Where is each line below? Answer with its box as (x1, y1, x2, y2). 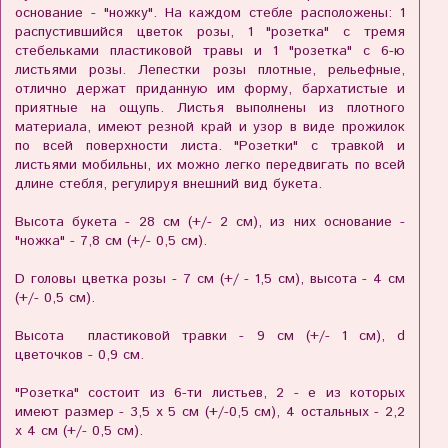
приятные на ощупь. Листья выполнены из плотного (15, 98, 405, 119)
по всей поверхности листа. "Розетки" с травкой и (15, 136, 405, 157)
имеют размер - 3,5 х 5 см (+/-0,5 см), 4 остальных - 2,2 (15, 402, 405, 423)
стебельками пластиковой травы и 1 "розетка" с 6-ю (15, 41, 405, 62)
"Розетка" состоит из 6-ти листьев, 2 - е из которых (15, 383, 405, 404)
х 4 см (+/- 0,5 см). (15, 421, 143, 442)
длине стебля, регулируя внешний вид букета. (15, 174, 322, 195)
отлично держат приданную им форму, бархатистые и (15, 79, 405, 100)
